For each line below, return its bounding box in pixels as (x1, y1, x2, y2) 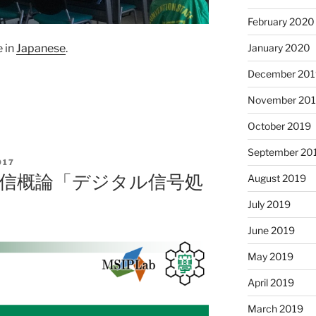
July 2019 (247, 197, 291, 210)
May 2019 (247, 250, 293, 262)
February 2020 (247, 15, 315, 28)
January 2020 (247, 41, 310, 54)
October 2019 (247, 119, 311, 132)
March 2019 (247, 302, 303, 315)
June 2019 (247, 224, 295, 236)
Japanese (16, 41, 66, 55)
